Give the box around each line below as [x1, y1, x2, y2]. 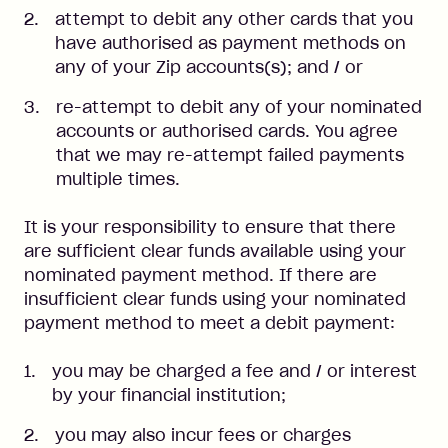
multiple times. [56, 169, 180, 189]
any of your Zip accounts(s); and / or [55, 57, 363, 77]
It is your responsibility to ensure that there [24, 217, 396, 237]
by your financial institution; [52, 385, 286, 405]
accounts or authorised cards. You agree [56, 121, 398, 141]
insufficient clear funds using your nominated [24, 289, 406, 309]
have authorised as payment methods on [55, 33, 406, 53]
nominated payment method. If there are [24, 265, 377, 285]
